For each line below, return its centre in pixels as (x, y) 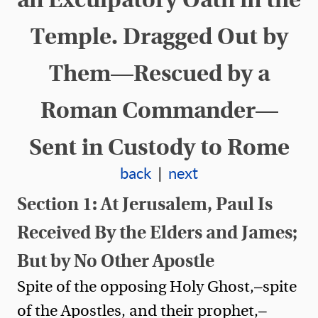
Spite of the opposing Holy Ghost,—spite (157, 286)
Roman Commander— (159, 109)
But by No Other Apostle (116, 260)
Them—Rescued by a (159, 72)
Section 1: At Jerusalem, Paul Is (145, 203)
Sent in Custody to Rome (159, 146)
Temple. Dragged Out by (159, 35)
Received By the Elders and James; (157, 231)
